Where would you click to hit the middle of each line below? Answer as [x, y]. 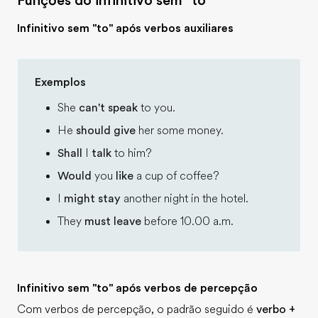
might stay [92, 199]
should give [106, 131]
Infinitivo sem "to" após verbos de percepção [137, 288]
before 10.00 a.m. [187, 221]
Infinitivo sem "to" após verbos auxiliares [125, 28]
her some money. [180, 131]
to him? [132, 153]
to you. [157, 108]
